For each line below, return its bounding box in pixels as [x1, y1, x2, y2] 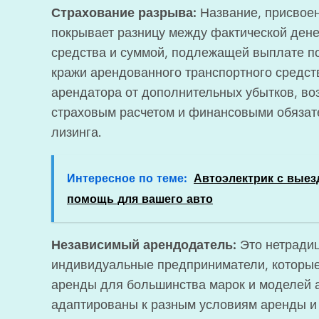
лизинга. [51, 125, 102, 140]
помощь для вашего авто [67, 192, 213, 206]
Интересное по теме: [67, 172, 187, 185]
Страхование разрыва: [51, 5, 197, 21]
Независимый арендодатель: [51, 237, 236, 253]
